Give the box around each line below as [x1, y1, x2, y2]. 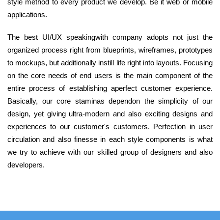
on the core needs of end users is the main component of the [7, 71, 213, 80]
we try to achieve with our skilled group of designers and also [7, 148, 213, 157]
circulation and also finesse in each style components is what [7, 135, 213, 144]
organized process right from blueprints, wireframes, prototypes [7, 46, 213, 55]
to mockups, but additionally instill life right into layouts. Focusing [7, 58, 213, 67]
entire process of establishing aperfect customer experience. [7, 84, 213, 93]
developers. [7, 161, 45, 169]
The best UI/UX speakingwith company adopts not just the [7, 33, 213, 42]
